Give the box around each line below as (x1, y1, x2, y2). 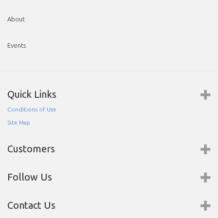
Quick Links (7, 88, 56, 100)
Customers (7, 143, 55, 154)
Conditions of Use (7, 106, 56, 112)
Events (7, 41, 26, 49)
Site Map (7, 119, 30, 126)
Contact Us (7, 199, 55, 211)
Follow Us (7, 171, 52, 182)
